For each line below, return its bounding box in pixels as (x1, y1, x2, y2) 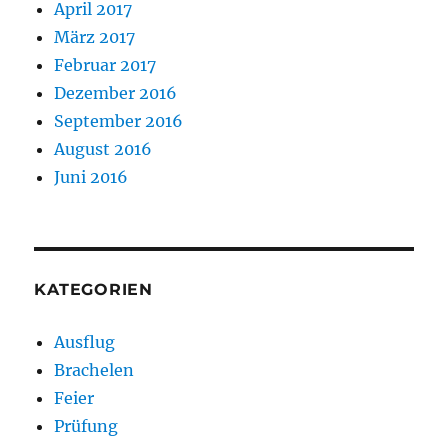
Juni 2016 (54, 166, 129, 187)
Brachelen (54, 359, 135, 380)
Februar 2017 (54, 54, 157, 75)
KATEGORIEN (34, 279, 153, 299)
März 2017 (54, 26, 136, 47)
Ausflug (54, 331, 116, 352)
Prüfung (54, 415, 119, 436)
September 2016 (54, 110, 184, 131)
